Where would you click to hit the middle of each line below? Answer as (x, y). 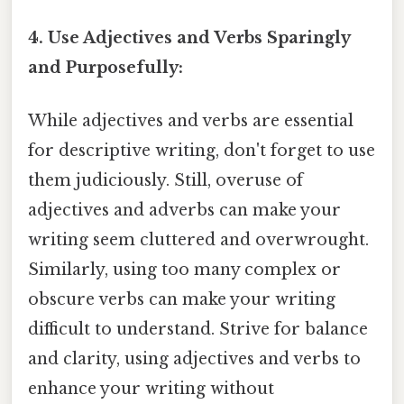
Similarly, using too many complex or (184, 270)
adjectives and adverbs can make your (184, 211)
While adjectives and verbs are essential (191, 121)
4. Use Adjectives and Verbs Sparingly (189, 38)
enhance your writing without (151, 389)
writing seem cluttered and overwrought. (198, 240)
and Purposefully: (106, 68)
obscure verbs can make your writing (182, 300)
